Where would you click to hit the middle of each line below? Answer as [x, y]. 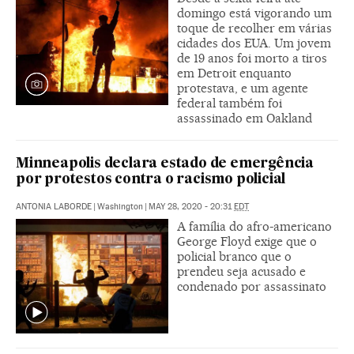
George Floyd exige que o [247, 241]
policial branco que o [234, 256]
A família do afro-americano [254, 226]
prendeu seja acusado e [241, 271]
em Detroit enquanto [234, 73]
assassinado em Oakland [245, 118]
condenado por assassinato [252, 286]
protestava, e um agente [243, 88]
